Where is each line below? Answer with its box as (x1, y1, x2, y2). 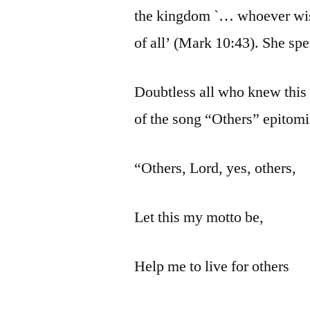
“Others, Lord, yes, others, (134, 158, 297, 178)
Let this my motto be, (134, 207, 264, 227)
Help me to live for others (134, 256, 290, 276)
